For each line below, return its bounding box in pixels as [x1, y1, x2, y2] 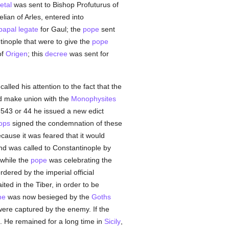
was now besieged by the [5, 193, 91, 201]
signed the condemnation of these [10, 119, 122, 127]
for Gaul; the [38, 25, 83, 33]
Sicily [104, 217, 121, 225]
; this [27, 50, 45, 58]
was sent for [67, 50, 109, 58]
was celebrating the [47, 156, 112, 164]
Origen [5, 50, 28, 58]
